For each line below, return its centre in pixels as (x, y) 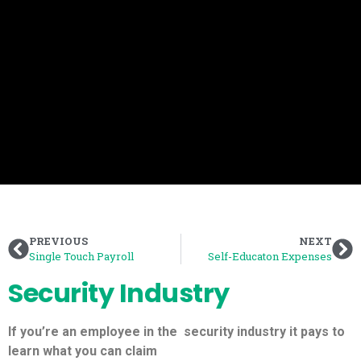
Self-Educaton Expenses (270, 256)
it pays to (317, 332)
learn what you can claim (83, 351)
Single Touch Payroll (81, 256)
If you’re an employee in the (93, 332)
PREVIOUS (58, 241)
